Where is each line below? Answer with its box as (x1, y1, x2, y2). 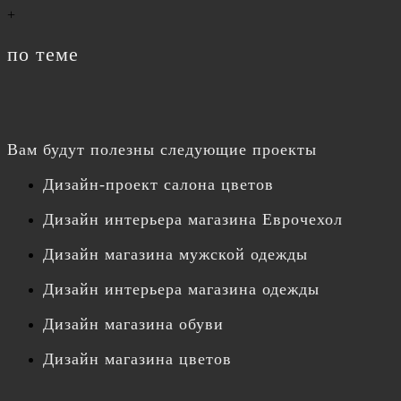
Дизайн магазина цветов (43, 349, 232, 368)
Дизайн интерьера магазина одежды (43, 279, 320, 298)
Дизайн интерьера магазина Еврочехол (43, 209, 343, 228)
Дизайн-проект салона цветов (43, 175, 274, 193)
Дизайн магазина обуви (43, 314, 224, 333)
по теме (7, 42, 79, 65)
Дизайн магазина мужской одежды (43, 244, 308, 263)
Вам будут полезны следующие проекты (7, 140, 317, 158)
